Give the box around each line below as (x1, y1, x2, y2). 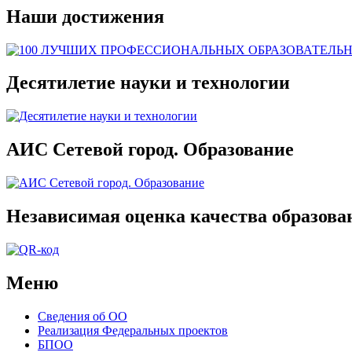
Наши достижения (6, 5, 164, 27)
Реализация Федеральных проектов (38, 323, 228, 337)
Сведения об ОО (38, 309, 127, 323)
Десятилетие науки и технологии (6, 72, 290, 93)
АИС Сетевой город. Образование (6, 139, 294, 160)
